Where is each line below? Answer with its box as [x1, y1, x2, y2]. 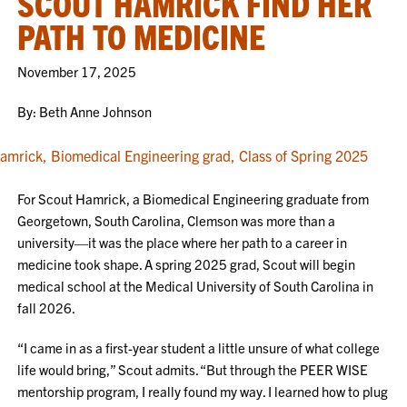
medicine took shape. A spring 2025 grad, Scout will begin [17, 255, 356, 273]
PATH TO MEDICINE [17, 15, 266, 56]
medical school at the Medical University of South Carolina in [17, 277, 374, 294]
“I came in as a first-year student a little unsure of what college [17, 339, 381, 356]
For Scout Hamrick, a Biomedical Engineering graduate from [17, 190, 370, 207]
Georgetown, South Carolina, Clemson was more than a [17, 212, 336, 229]
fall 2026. [17, 299, 76, 316]
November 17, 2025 [17, 63, 137, 80]
